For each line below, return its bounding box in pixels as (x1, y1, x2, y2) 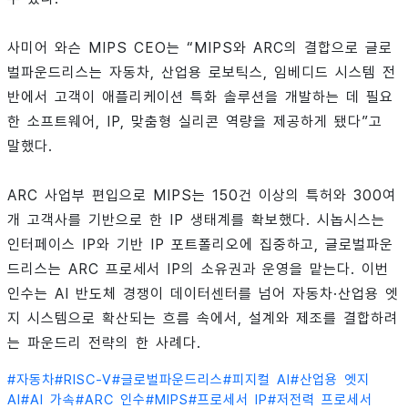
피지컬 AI (232, 372, 291, 389)
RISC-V (64, 372, 112, 389)
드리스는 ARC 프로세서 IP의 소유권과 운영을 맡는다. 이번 (7, 260, 389, 279)
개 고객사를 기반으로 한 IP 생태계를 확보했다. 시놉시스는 (7, 211, 385, 229)
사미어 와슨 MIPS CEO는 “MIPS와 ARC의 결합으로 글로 (7, 39, 393, 57)
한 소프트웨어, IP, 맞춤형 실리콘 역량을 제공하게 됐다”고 (7, 113, 382, 131)
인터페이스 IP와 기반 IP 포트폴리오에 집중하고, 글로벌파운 (7, 236, 393, 254)
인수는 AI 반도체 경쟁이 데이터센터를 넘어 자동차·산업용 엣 (7, 285, 399, 303)
